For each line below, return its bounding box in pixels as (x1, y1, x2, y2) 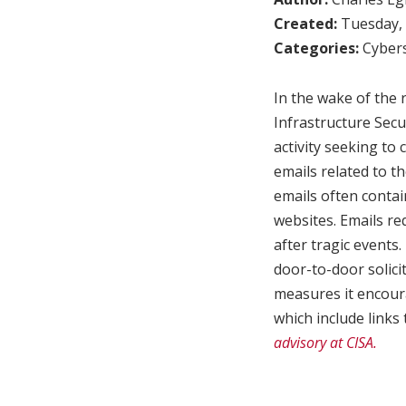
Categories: (274, 37, 362, 58)
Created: (274, 13, 341, 34)
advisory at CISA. (274, 333, 377, 353)
